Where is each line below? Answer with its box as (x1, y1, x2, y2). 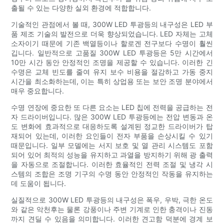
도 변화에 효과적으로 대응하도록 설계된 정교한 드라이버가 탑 (11, 121, 213, 130)
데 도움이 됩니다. (11, 178, 66, 187)
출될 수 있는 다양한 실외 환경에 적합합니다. (11, 3, 151, 12)
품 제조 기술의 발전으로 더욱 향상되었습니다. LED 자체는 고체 (11, 29, 213, 38)
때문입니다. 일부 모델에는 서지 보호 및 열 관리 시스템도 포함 (11, 140, 213, 149)
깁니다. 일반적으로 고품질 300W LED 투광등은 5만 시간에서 (11, 48, 213, 57)
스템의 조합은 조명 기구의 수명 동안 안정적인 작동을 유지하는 (11, 169, 213, 178)
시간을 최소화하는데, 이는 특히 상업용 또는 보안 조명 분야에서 (11, 76, 213, 85)
